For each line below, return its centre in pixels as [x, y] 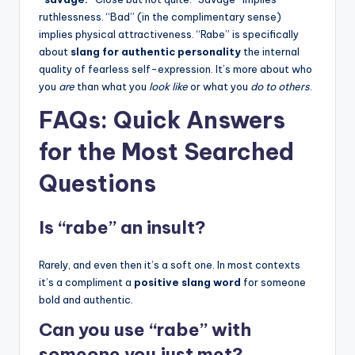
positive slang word [187, 282]
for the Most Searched [166, 151]
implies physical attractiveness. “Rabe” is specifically [169, 34]
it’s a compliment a [86, 282]
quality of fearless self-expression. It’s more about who [176, 69]
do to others [280, 86]
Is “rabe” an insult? [122, 227]
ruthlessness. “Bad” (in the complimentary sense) [160, 16]
